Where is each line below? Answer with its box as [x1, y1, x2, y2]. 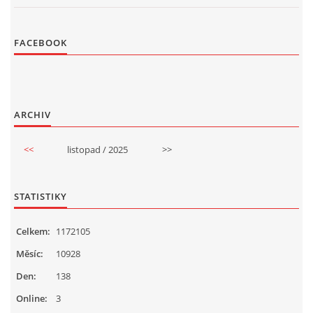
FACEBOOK [14, 36, 67, 50]
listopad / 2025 [67, 143, 128, 156]
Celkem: [16, 225, 50, 238]
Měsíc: [16, 247, 43, 261]
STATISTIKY [14, 190, 67, 203]
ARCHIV [14, 108, 51, 122]
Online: [16, 292, 48, 305]
